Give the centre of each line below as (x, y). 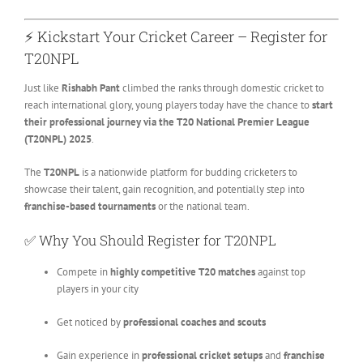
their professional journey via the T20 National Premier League (167, 122)
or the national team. (202, 207)
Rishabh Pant (90, 88)
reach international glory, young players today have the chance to (168, 105)
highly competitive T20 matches (182, 272)
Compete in (83, 272)
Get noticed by (90, 322)
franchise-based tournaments (90, 207)
